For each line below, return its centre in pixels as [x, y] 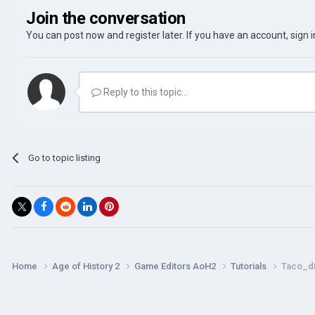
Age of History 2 [87, 266]
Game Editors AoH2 [176, 266]
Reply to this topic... [144, 92]
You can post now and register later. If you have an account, [158, 35]
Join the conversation [106, 18]
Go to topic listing [65, 157]
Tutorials [250, 266]
